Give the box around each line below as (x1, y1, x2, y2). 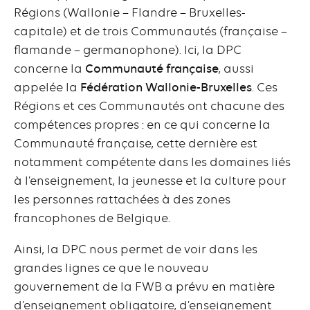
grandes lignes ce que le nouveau (14, 260, 209, 275)
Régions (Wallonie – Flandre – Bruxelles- (14, 5, 246, 19)
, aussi (219, 61, 254, 75)
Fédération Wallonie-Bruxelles (80, 80, 252, 94)
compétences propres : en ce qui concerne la (14, 117, 271, 131)
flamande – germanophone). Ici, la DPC (14, 42, 241, 57)
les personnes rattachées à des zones (14, 192, 230, 206)
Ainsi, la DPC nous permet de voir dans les (14, 241, 257, 256)
